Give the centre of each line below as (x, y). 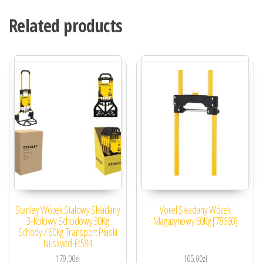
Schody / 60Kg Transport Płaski (68, 232)
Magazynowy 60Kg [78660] (195, 220)
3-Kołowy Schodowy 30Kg (68, 220)
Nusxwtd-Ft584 (68, 243)
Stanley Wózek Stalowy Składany (68, 209)
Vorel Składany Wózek (195, 209)
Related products (66, 25)
